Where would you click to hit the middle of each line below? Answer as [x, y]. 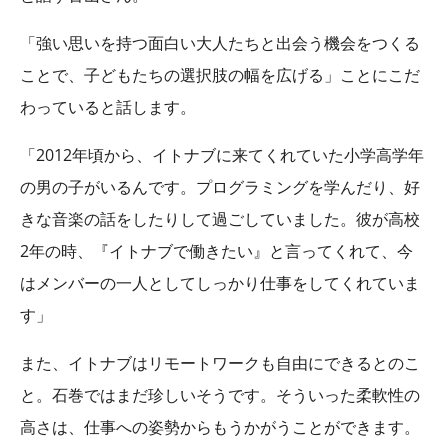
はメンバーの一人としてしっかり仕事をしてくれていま [220, 283]
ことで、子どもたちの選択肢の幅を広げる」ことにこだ [220, 75]
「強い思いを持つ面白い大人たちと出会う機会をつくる [220, 43]
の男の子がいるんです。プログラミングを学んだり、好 [220, 187]
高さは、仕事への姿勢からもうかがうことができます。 [220, 427]
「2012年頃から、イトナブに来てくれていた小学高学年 [222, 155]
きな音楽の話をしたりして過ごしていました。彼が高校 [220, 219]
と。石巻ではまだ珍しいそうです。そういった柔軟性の [220, 395]
